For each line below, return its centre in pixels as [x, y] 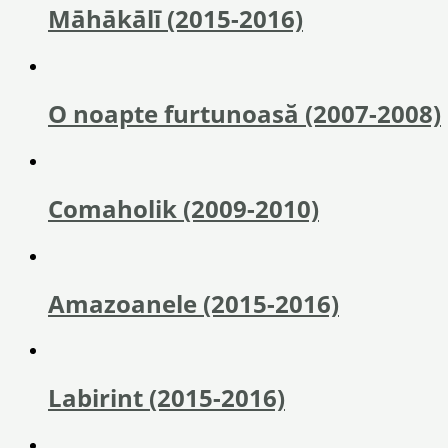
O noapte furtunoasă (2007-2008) [244, 113]
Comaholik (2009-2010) [183, 208]
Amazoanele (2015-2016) [193, 303]
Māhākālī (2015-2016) [175, 19]
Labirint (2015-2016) [166, 398]
